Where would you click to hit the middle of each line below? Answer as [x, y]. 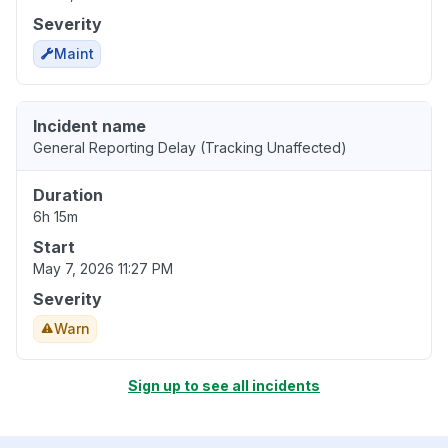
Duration [68, 195]
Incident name [89, 126]
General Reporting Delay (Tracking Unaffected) [190, 148]
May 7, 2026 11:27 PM [103, 269]
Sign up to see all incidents [224, 386]
